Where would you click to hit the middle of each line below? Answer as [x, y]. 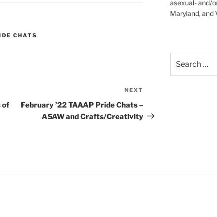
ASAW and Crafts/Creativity [93, 116]
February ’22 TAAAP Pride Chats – [82, 105]
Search [181, 57]
